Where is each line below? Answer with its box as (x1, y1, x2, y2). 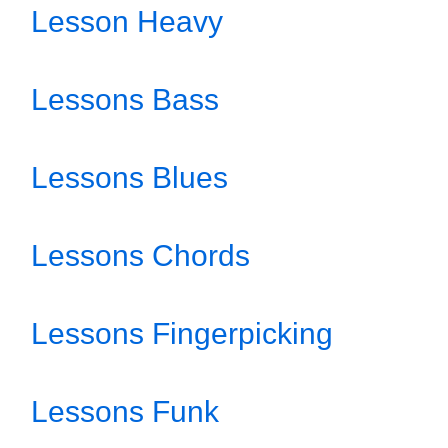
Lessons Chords (31, 239, 250, 272)
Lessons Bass (31, 83, 219, 116)
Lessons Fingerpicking (31, 317, 333, 350)
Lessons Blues (31, 161, 228, 194)
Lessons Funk (31, 395, 219, 428)
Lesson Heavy (31, 5, 223, 38)
